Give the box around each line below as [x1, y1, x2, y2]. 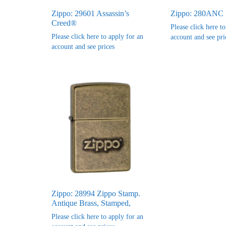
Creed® [51, 18, 77, 27]
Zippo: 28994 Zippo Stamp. [51, 189, 140, 198]
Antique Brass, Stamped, [51, 198, 131, 207]
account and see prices [51, 42, 115, 50]
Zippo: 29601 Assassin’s [51, 9, 129, 18]
